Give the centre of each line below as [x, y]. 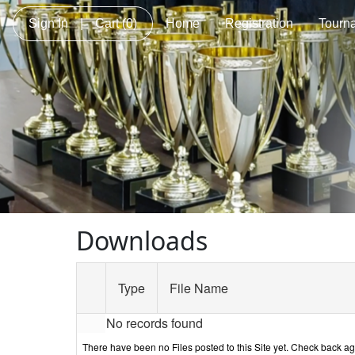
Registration [259, 23]
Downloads [142, 240]
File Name [199, 288]
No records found [155, 323]
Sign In [48, 23]
